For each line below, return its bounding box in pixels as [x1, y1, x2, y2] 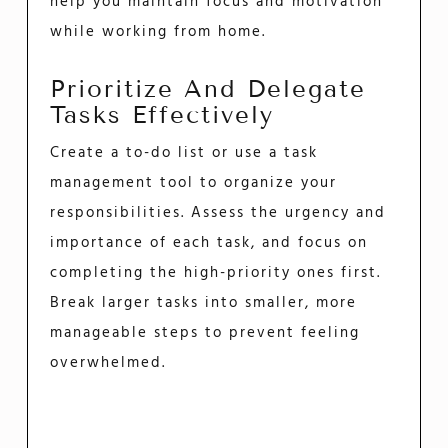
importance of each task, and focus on [50, 230, 369, 255]
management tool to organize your [50, 170, 338, 195]
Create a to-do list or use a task [50, 140, 319, 165]
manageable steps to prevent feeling [50, 320, 361, 345]
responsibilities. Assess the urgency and [50, 200, 387, 225]
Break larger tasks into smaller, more [50, 290, 358, 315]
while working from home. [50, 20, 267, 45]
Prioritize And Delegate [50, 74, 367, 104]
